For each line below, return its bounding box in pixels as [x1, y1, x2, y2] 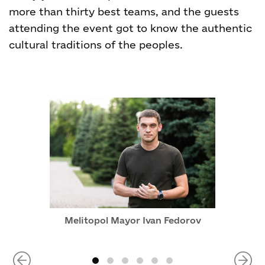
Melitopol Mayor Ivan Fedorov [64, 215, 201, 225]
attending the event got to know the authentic [9, 22, 252, 34]
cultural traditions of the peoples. [9, 39, 183, 50]
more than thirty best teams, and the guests [9, 6, 239, 17]
